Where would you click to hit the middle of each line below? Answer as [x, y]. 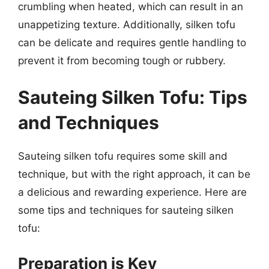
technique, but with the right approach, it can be [134, 174]
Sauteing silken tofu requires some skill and [123, 156]
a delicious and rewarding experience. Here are [132, 192]
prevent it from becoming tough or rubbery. [122, 60]
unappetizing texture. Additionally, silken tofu [127, 24]
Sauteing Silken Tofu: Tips [133, 97]
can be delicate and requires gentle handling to [132, 42]
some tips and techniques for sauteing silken [126, 210]
